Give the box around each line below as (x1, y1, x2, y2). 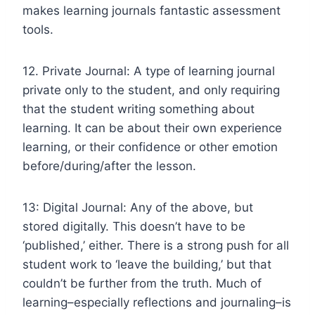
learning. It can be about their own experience (22, 120, 282, 135)
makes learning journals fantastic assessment (22, 3, 281, 18)
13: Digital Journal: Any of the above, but (22, 200, 253, 214)
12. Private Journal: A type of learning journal (22, 63, 275, 78)
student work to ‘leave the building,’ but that (22, 257, 271, 271)
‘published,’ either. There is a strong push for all (22, 238, 289, 252)
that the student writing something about (22, 101, 255, 116)
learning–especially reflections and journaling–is (22, 295, 291, 309)
